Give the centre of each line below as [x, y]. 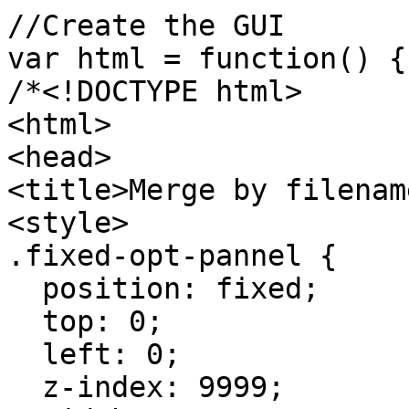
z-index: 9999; [146, 387]
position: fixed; [163, 288]
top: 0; [85, 321]
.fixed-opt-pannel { [172, 255]
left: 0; [94, 354]
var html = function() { [207, 58]
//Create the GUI [146, 25]
